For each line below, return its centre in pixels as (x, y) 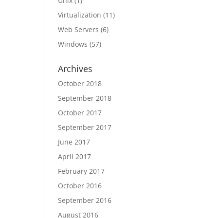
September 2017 (85, 127)
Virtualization (80, 15)
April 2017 (75, 156)
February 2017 (82, 171)
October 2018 (80, 83)
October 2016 (80, 186)
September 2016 (85, 200)
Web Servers (79, 29)
